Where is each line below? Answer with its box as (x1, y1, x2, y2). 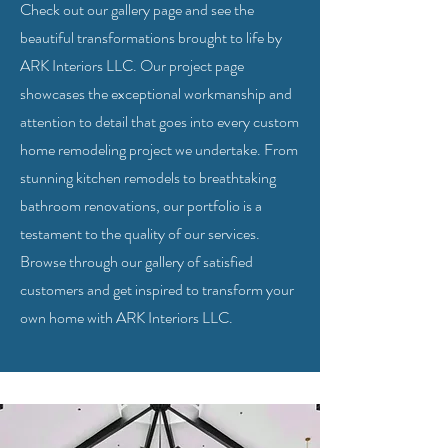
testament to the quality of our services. (20, 222, 260, 245)
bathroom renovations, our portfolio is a (20, 194, 262, 217)
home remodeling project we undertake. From (20, 138, 298, 161)
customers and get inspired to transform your (20, 278, 294, 301)
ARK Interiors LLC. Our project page (20, 54, 244, 77)
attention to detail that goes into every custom (20, 110, 299, 133)
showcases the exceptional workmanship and (20, 82, 292, 105)
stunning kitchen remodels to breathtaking (20, 166, 276, 189)
